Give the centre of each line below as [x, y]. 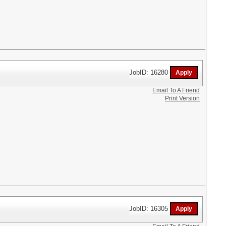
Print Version [183, 98]
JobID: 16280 [150, 72]
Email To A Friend [176, 90]
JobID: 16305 [150, 208]
